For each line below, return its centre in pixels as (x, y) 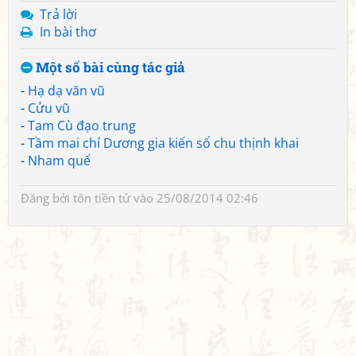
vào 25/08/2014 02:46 (194, 198)
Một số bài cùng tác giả (109, 67)
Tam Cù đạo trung (82, 126)
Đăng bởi (47, 198)
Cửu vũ (49, 108)
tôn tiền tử (102, 198)
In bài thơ (68, 32)
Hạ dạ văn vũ (66, 91)
